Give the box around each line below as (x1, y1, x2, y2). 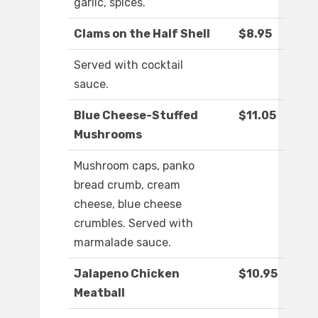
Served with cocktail (74, 58, 183, 72)
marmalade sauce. (74, 236, 171, 250)
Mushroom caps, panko (74, 159, 194, 173)
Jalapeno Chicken (74, 267, 180, 281)
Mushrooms (74, 128, 142, 142)
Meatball (74, 286, 125, 300)
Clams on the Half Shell (74, 27, 210, 41)
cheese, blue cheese (74, 197, 182, 212)
